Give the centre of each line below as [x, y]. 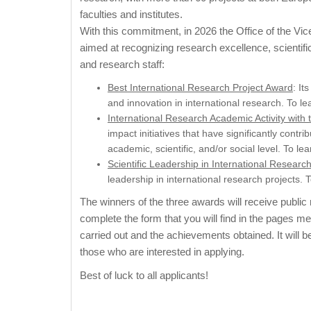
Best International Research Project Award [200, 88]
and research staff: [122, 65]
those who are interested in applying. [162, 252]
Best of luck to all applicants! [144, 276]
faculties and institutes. [131, 15]
